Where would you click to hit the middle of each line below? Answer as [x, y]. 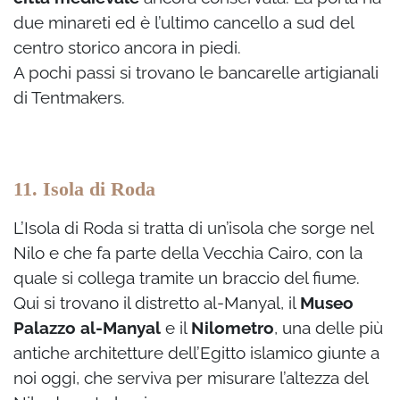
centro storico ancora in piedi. [127, 48]
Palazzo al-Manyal [87, 328]
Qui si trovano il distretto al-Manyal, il [157, 303]
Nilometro [233, 328]
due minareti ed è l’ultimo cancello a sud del [183, 23]
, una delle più [329, 328]
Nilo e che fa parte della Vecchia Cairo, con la [188, 253]
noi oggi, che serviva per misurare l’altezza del [191, 378]
